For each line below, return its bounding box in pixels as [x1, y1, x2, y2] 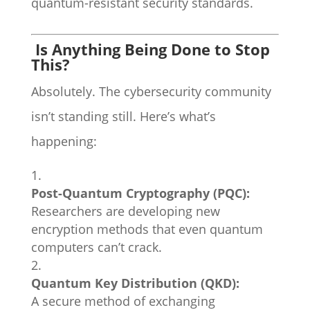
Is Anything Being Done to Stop [35, 39, 270, 60]
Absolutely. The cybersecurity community [30, 83, 271, 100]
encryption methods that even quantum [30, 221, 263, 237]
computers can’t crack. [30, 239, 162, 255]
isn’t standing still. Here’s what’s [30, 108, 216, 125]
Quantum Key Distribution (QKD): [30, 275, 239, 291]
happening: [30, 133, 97, 149]
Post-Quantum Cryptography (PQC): [30, 185, 250, 201]
